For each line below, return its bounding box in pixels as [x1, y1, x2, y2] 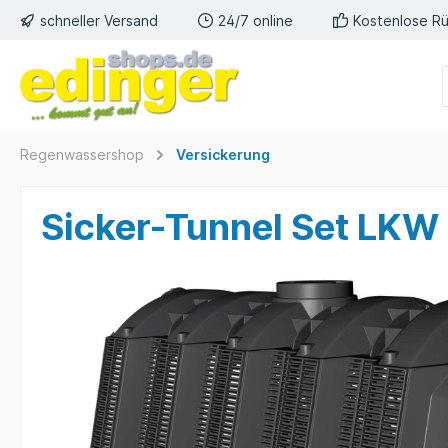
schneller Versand [40, 11, 158, 29]
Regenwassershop [20, 146, 144, 164]
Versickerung [176, 146, 270, 164]
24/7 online [218, 11, 293, 29]
